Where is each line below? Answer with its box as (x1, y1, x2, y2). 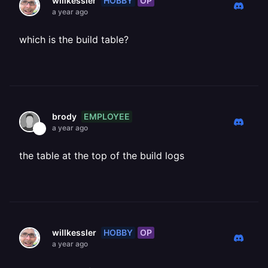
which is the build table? (19, 33, 129, 45)
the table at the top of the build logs (19, 150, 184, 162)
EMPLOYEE (84, 111, 130, 121)
